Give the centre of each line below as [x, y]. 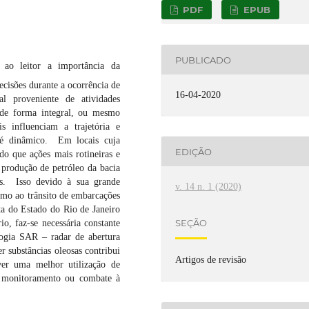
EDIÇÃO [194, 151]
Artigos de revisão [211, 260]
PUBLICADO [203, 60]
